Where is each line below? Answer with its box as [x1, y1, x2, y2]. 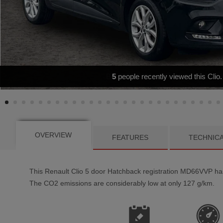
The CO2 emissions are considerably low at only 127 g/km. [29, 179, 215, 188]
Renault [44, 167, 69, 176]
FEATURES [112, 133, 149, 141]
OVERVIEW [35, 130, 72, 139]
